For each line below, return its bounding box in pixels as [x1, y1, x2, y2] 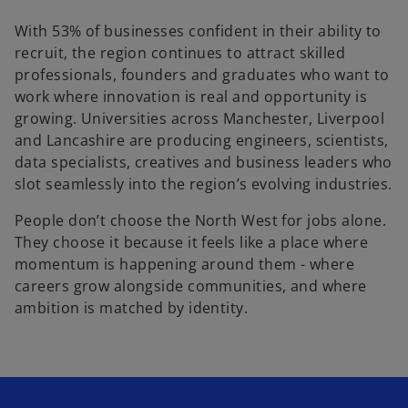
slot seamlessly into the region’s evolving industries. [15, 174, 393, 195]
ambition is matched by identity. [15, 298, 249, 319]
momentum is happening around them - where [15, 254, 355, 275]
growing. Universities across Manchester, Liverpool [15, 108, 385, 129]
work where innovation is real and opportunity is [15, 87, 368, 107]
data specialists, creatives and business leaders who [15, 152, 393, 173]
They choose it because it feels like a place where [15, 232, 369, 253]
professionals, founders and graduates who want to [15, 65, 390, 86]
